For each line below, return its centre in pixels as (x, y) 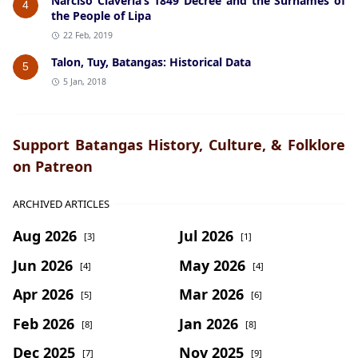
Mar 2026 (211, 294)
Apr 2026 (43, 294)
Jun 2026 (43, 265)
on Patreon (53, 167)
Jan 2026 (209, 323)
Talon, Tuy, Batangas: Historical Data (151, 62)
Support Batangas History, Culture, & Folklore (179, 145)
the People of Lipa (101, 16)
